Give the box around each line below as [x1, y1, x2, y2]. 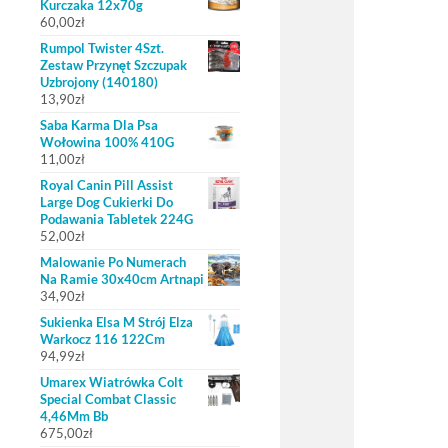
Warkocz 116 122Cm [40, 331, 165, 347]
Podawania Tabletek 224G [40, 211, 193, 227]
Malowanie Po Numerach [40, 254, 186, 270]
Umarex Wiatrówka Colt [40, 374, 183, 390]
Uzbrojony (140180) [40, 74, 158, 90]
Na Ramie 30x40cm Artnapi [40, 271, 204, 287]
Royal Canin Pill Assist [40, 177, 173, 193]
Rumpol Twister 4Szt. [40, 40, 164, 56]
